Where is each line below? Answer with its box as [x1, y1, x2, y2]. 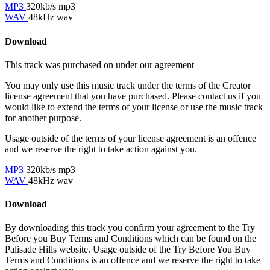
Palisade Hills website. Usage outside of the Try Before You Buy [5, 244, 251, 255]
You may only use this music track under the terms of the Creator [5, 80, 251, 90]
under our [116, 59, 155, 70]
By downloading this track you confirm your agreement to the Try [5, 222, 255, 233]
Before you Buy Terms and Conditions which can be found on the [5, 233, 256, 244]
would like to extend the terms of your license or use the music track [5, 101, 263, 112]
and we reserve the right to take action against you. [5, 143, 197, 154]
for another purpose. [5, 112, 81, 123]
